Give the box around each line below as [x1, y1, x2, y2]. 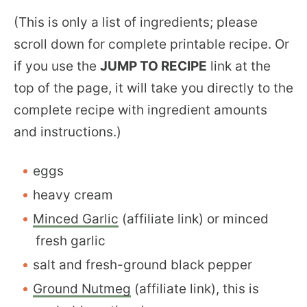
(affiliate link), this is [131, 280, 259, 297]
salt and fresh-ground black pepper [33, 256, 252, 273]
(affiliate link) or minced [119, 210, 269, 227]
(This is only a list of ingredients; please [14, 14, 258, 30]
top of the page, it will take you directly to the [14, 79, 293, 96]
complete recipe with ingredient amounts [14, 101, 267, 118]
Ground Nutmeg [33, 280, 131, 297]
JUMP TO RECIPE [100, 58, 207, 74]
